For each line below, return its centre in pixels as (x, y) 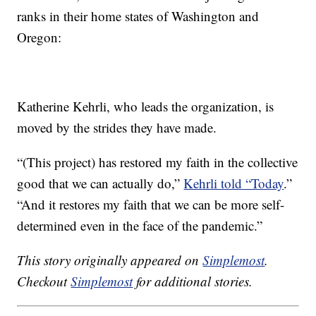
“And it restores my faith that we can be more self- (151, 205)
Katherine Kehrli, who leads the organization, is (146, 107)
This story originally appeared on (110, 260)
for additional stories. (193, 281)
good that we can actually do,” (101, 183)
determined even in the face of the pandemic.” (140, 226)
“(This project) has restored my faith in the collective (158, 162)
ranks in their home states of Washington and (138, 16)
